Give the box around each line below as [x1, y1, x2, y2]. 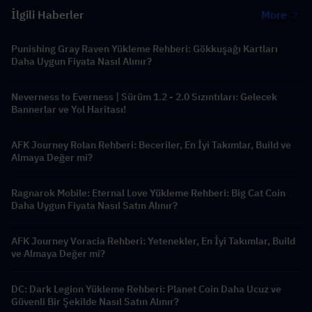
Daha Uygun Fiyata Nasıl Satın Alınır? [11, 198, 178, 212]
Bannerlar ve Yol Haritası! [11, 102, 126, 116]
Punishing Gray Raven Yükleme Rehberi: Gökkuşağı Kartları [11, 42, 278, 55]
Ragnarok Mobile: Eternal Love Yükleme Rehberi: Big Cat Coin [11, 186, 286, 199]
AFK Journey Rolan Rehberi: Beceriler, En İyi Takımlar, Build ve [11, 138, 291, 151]
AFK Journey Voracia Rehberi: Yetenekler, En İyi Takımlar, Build [11, 234, 295, 247]
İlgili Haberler [11, 7, 84, 22]
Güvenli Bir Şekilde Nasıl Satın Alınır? [11, 295, 179, 308]
